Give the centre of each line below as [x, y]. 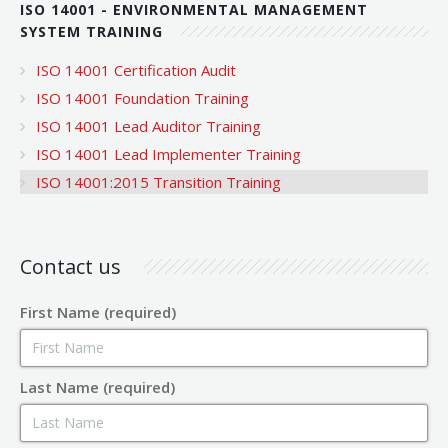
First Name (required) [98, 311]
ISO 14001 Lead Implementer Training [168, 153]
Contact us [73, 266]
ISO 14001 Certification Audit [136, 69]
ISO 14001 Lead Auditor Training [148, 125]
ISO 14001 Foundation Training [142, 97]
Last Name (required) [97, 386]
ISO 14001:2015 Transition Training [158, 181]
